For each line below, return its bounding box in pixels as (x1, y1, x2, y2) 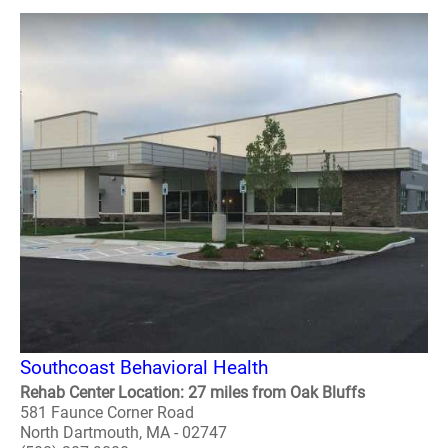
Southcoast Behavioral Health (20, 356, 268, 379)
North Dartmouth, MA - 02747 (20, 423, 227, 442)
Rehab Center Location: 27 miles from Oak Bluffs (20, 383, 365, 402)
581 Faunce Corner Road (20, 403, 194, 422)
